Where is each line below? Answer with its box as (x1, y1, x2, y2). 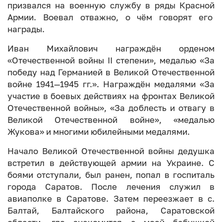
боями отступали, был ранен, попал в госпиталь (7, 170, 215, 180)
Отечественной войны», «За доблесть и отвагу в (7, 103, 215, 113)
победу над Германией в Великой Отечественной (7, 67, 215, 78)
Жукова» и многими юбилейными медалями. (7, 127, 190, 137)
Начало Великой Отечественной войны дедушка (7, 146, 215, 157)
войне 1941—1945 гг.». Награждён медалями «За (7, 79, 215, 90)
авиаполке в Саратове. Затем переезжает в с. (7, 194, 215, 204)
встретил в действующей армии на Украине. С (7, 158, 215, 168)
